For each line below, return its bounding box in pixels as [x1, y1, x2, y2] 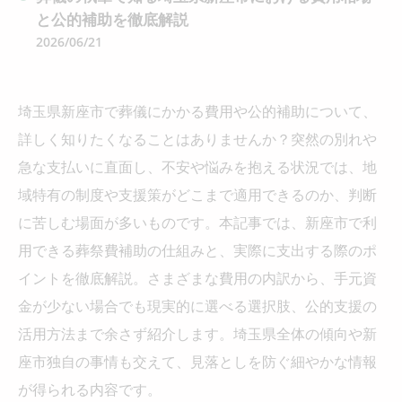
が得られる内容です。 [18, 379, 162, 399]
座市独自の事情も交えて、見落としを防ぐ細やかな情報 [18, 351, 377, 371]
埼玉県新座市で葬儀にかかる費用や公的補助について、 [18, 100, 377, 121]
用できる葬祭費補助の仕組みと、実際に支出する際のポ [18, 240, 377, 260]
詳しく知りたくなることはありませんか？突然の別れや [18, 128, 377, 149]
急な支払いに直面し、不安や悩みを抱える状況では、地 [18, 156, 377, 177]
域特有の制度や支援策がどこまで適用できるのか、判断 [18, 184, 377, 205]
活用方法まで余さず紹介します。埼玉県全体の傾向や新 [18, 323, 377, 344]
